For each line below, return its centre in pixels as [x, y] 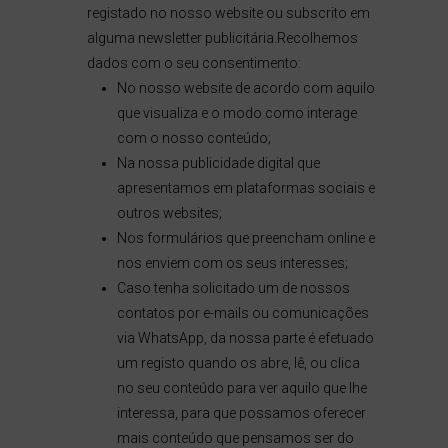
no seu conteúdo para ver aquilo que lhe [241, 388]
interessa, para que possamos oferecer [241, 413]
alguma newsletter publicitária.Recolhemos [222, 38]
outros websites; [169, 213]
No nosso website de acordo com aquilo [245, 88]
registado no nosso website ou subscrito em [228, 13]
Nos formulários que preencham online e [245, 238]
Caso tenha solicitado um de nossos [233, 288]
